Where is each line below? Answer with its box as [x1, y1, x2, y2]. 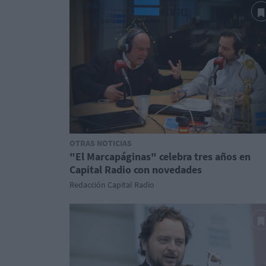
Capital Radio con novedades [69, 163, 202, 176]
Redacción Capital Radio [69, 179, 154, 190]
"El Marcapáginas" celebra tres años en [69, 150, 251, 163]
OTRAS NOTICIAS [69, 138, 132, 148]
